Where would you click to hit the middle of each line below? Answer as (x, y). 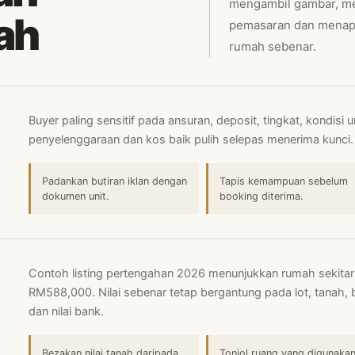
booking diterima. (262, 196)
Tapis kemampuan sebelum (284, 181)
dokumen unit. (76, 196)
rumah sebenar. (273, 46)
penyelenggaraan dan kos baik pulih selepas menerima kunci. (191, 139)
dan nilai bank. (66, 311)
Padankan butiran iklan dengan (115, 181)
